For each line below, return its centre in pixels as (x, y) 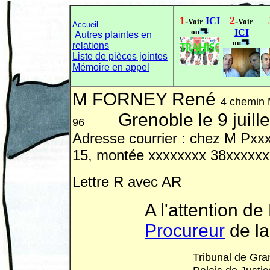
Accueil (85, 24)
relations (91, 46)
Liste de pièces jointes (120, 56)
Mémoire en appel (111, 67)
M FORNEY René (146, 99)
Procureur (185, 231)
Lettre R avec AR (127, 182)
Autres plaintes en (113, 35)
